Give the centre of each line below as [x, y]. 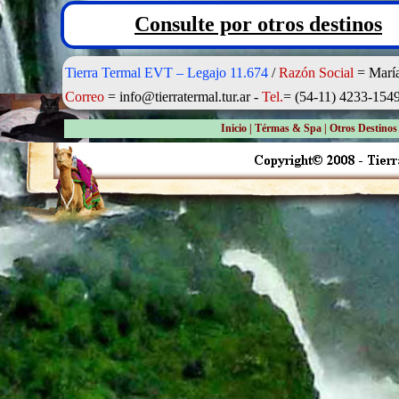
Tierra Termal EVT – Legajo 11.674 [167, 73]
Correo [85, 97]
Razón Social [316, 73]
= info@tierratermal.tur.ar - [183, 97]
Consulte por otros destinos [258, 24]
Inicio [234, 128]
